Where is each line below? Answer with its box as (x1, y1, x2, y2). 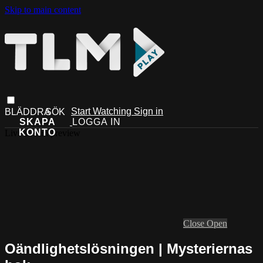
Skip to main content (5, 5, 81, 15)
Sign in (134, 106, 163, 116)
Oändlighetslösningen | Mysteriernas (5, 240, 252, 257)
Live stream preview (5, 127, 80, 138)
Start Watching (71, 106, 134, 116)
